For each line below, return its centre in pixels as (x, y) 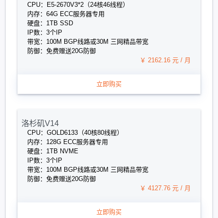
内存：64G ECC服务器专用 (66, 14)
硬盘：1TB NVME (53, 151)
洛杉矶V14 (40, 123)
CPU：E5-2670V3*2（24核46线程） (78, 5)
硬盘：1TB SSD (50, 23)
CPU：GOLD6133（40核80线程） (75, 133)
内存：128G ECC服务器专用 (68, 142)
